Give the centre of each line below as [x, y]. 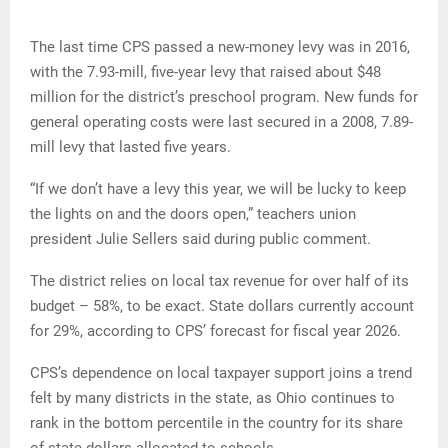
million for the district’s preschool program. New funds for [224, 97]
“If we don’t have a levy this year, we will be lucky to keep [218, 189]
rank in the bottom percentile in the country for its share [216, 423]
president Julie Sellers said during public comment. [200, 239]
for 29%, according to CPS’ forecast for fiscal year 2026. [215, 331]
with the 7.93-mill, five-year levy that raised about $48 [205, 72]
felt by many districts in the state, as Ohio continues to [212, 398]
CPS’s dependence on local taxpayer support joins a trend [221, 373]
